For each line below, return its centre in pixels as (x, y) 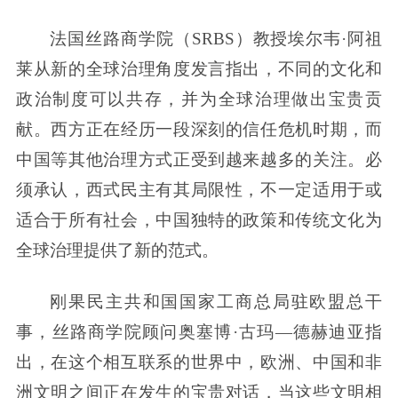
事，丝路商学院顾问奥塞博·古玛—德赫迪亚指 (199, 332)
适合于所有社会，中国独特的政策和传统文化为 (199, 220)
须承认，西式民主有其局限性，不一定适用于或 (199, 190)
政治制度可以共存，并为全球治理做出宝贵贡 (199, 99)
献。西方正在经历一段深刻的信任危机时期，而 (199, 130)
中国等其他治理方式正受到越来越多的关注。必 (199, 160)
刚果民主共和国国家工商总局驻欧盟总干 (216, 302)
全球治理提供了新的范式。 (117, 251)
